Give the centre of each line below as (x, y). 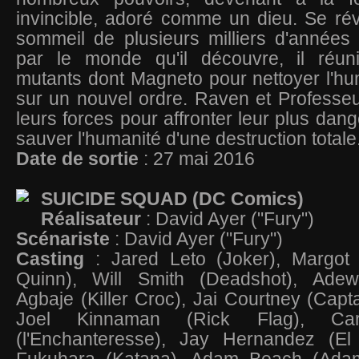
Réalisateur (93, 219)
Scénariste (65, 239)
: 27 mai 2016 (197, 159)
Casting (56, 259)
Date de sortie (77, 159)
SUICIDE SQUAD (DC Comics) (175, 199)
